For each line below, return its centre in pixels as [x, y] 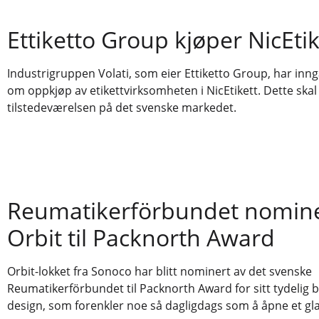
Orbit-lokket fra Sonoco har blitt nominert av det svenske [159, 272]
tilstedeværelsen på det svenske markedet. [122, 107]
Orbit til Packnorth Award [141, 238]
